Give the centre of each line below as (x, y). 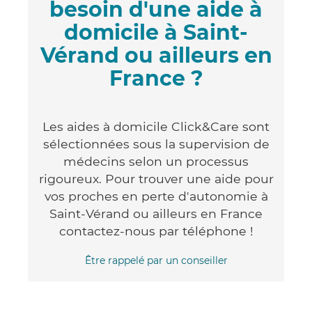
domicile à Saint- (156, 32)
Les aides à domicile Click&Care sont (156, 126)
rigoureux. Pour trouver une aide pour (156, 178)
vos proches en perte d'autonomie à (156, 196)
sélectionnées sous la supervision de (156, 143)
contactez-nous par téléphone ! (156, 231)
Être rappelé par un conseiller (156, 260)
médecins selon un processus (156, 161)
